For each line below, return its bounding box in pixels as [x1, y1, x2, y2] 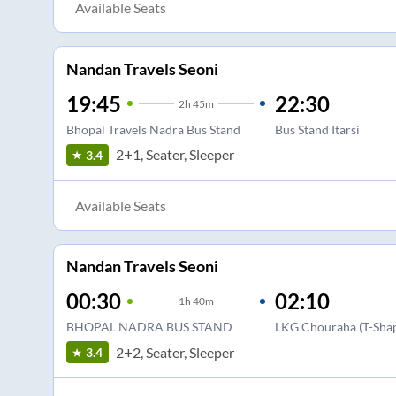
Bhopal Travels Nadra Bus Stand [65, 121, 240, 137]
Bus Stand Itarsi [274, 121, 360, 137]
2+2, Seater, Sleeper [115, 343, 234, 361]
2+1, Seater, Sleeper [115, 146, 234, 164]
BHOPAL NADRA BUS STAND [65, 319, 232, 335]
